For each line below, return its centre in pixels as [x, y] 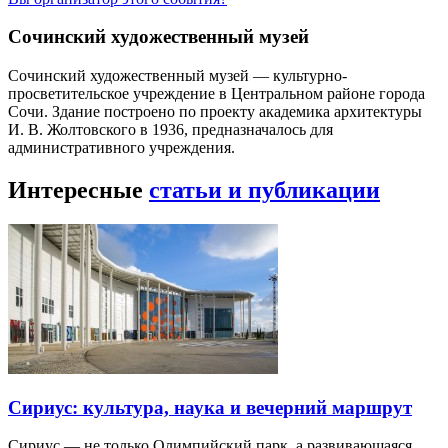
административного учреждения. [121, 148]
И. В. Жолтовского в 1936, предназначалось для [170, 130]
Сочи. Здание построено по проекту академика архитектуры [215, 112]
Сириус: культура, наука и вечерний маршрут [210, 407]
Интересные [78, 190]
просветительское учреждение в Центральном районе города [216, 94]
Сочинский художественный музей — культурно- [177, 76]
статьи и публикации [264, 190]
